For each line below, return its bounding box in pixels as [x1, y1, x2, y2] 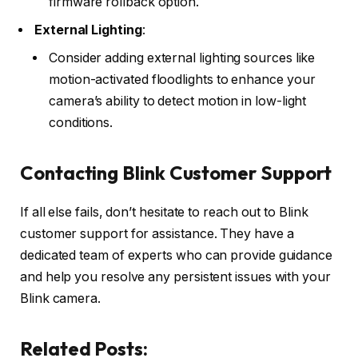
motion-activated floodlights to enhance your [49, 71, 316, 87]
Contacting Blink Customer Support [20, 160, 332, 185]
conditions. [49, 114, 113, 130]
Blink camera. [20, 290, 101, 306]
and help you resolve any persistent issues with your [20, 268, 331, 284]
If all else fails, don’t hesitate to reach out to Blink [20, 204, 308, 220]
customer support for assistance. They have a [20, 225, 294, 241]
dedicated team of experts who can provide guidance [20, 247, 333, 263]
